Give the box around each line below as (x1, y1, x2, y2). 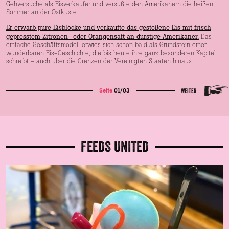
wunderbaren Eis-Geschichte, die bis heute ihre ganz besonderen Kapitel (6, 50, 216, 57)
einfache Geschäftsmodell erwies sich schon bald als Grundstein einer (6, 42, 207, 49)
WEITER (181, 86, 197, 95)
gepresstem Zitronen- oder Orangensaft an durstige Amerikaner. (6, 32, 199, 40)
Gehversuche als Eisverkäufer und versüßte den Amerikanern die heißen (6, 1, 213, 8)
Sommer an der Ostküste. (6, 9, 78, 16)
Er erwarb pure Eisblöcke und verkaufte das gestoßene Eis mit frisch (6, 22, 211, 31)
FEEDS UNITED (80, 137, 149, 155)
